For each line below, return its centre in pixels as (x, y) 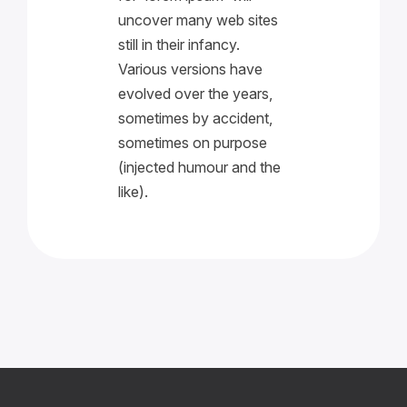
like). (134, 192)
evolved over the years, (196, 94)
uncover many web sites (199, 20)
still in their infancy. (179, 45)
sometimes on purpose (193, 143)
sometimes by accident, (196, 118)
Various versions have (191, 69)
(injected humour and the (200, 167)
